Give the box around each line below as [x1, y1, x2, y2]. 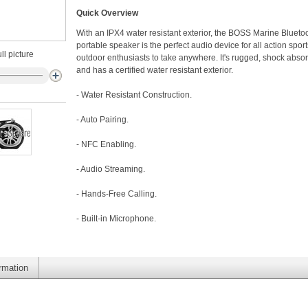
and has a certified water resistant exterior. [76, 65, 233, 75]
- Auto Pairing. [76, 115, 129, 124]
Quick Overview [76, 8, 138, 18]
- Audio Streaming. [76, 164, 145, 174]
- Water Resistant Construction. [76, 90, 192, 100]
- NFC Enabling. [76, 140, 136, 149]
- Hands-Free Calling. [76, 189, 157, 199]
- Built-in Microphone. [76, 214, 156, 223]
